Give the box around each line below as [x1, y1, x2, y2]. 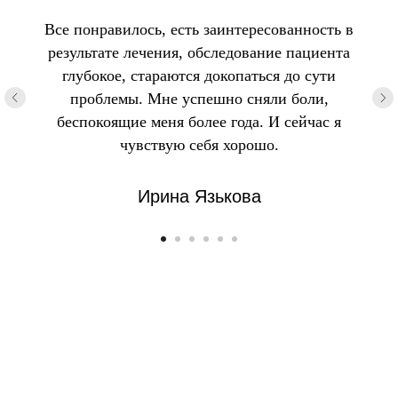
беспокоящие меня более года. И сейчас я [57, 113, 341, 131]
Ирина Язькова [137, 187, 261, 207]
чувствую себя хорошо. [119, 136, 279, 155]
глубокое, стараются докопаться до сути [62, 67, 336, 85]
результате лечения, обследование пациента [48, 44, 350, 62]
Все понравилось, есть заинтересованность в [44, 20, 354, 39]
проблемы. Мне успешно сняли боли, [69, 90, 329, 108]
